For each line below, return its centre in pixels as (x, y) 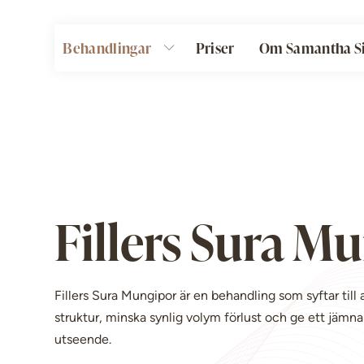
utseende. (83, 339)
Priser (215, 48)
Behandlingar (107, 48)
